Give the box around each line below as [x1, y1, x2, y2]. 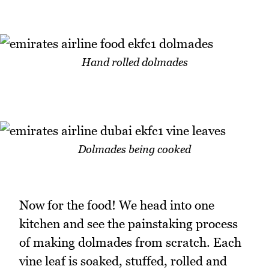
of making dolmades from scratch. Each [19, 235, 241, 250]
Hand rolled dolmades [81, 55, 188, 68]
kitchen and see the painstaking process [19, 216, 238, 232]
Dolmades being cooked [78, 143, 191, 156]
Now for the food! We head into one [19, 198, 214, 213]
